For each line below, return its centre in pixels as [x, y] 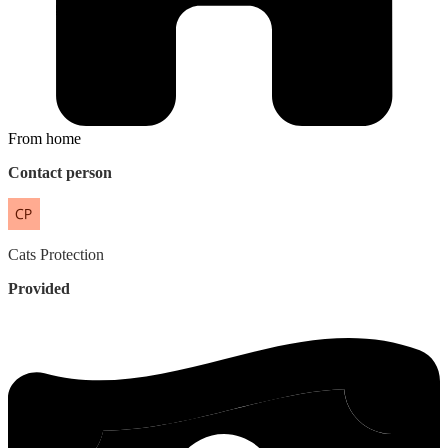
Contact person [60, 172]
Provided [39, 288]
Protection [72, 254]
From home [44, 138]
